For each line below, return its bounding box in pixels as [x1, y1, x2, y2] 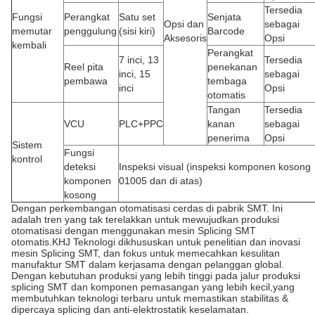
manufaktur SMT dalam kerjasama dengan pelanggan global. [11, 258, 284, 270]
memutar [12, 25, 52, 37]
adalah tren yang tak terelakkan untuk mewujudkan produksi [11, 213, 279, 225]
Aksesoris [164, 32, 207, 44]
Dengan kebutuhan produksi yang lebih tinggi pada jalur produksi [11, 269, 300, 281]
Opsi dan [164, 18, 204, 30]
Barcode [207, 25, 245, 37]
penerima [207, 131, 250, 143]
